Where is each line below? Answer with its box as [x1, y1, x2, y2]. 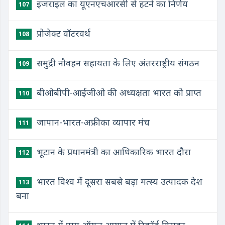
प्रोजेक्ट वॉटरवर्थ [34, 27, 90, 39]
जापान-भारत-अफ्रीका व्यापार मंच [34, 116, 150, 128]
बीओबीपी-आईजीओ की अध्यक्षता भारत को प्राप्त [34, 86, 201, 98]
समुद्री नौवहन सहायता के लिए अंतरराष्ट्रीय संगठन [34, 57, 199, 69]
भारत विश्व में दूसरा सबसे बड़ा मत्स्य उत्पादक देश [34, 175, 202, 187]
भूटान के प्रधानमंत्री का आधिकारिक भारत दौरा [34, 146, 191, 158]
